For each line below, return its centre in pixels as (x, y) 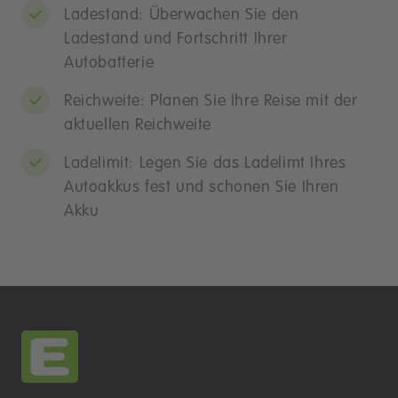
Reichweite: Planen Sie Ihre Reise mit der (211, 101)
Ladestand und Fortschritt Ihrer (176, 39)
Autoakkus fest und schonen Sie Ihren (202, 187)
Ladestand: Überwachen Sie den (182, 15)
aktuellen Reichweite (138, 125)
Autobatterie (109, 63)
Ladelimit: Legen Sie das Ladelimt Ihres (205, 163)
